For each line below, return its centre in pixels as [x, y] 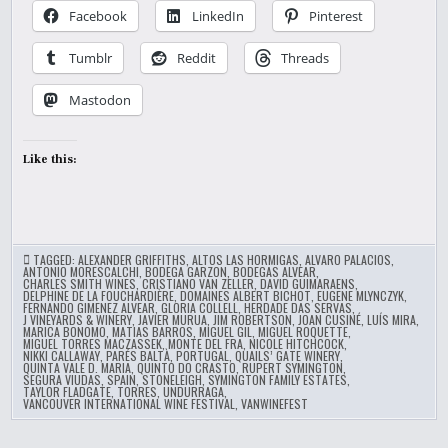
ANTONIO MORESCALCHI [81, 271]
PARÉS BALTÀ [138, 355]
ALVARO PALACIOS [348, 259]
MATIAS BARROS [153, 331]
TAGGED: [56, 259]
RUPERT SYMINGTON [293, 367]
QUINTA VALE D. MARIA [77, 367]
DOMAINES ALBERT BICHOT [246, 295]
